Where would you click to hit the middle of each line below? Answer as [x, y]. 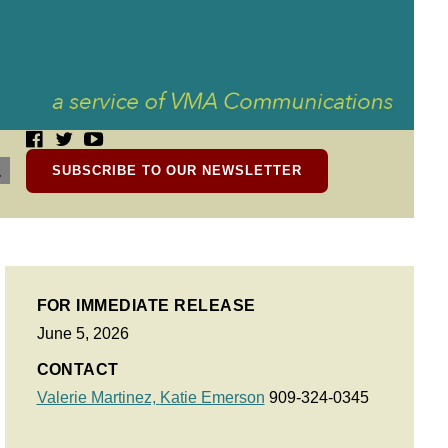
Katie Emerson [212, 397]
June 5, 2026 [82, 333]
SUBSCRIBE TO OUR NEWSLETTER [177, 170]
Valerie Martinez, [98, 397]
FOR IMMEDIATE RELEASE [146, 305]
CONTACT [77, 369]
